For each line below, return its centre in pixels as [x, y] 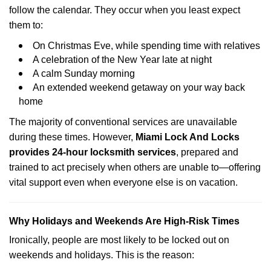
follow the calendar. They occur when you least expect [125, 10]
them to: [26, 25]
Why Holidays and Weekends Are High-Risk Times [124, 221]
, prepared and [207, 152]
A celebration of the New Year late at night [122, 60]
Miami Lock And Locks [188, 137]
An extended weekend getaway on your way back [139, 87]
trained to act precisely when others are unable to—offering [135, 167]
